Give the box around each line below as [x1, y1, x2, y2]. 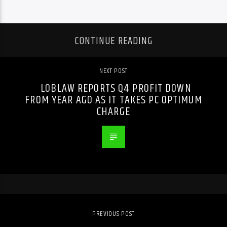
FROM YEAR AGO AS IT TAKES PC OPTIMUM [25, 91, 202, 109]
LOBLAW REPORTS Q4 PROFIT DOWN [41, 80, 192, 98]
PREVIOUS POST [92, 208, 135, 220]
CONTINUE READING [74, 33, 153, 50]
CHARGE [97, 103, 130, 121]
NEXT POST [99, 65, 128, 77]
